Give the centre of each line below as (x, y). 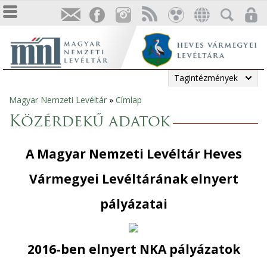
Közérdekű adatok (89, 122)
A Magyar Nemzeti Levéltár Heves (133, 154)
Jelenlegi (32, 105)
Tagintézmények (206, 78)
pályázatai (133, 204)
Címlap (129, 100)
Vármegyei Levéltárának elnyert (133, 179)
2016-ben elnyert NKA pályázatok (133, 249)
